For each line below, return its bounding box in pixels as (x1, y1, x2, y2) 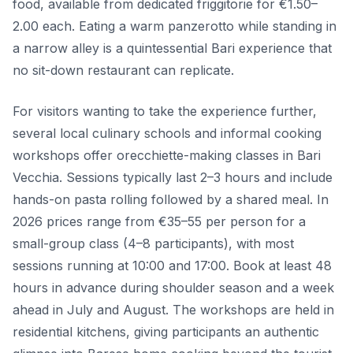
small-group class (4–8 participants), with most (13, 235, 294, 251)
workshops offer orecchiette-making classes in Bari (13, 147, 321, 163)
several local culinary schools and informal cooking (13, 124, 321, 141)
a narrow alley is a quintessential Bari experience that (13, 39, 332, 56)
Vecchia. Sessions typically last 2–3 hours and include (13, 169, 333, 185)
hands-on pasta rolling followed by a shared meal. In (13, 191, 329, 207)
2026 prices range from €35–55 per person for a (13, 213, 306, 229)
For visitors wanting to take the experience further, (13, 102, 317, 119)
